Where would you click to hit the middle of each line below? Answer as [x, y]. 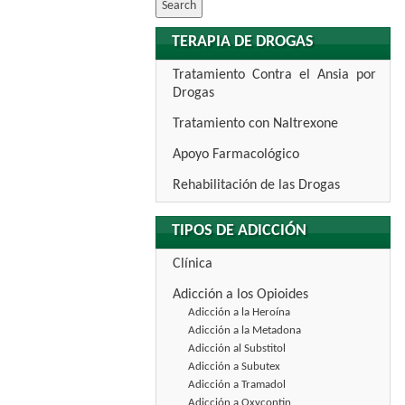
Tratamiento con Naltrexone [255, 124]
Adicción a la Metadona [245, 330]
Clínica [193, 264]
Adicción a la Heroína [239, 312]
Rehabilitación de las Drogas [256, 185]
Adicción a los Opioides [240, 295]
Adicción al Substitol [237, 348]
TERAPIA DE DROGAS [243, 42]
